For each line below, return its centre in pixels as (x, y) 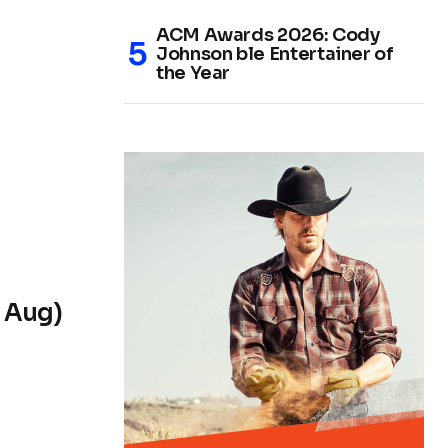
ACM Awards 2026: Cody (268, 35)
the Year (193, 73)
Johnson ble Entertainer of (275, 54)
